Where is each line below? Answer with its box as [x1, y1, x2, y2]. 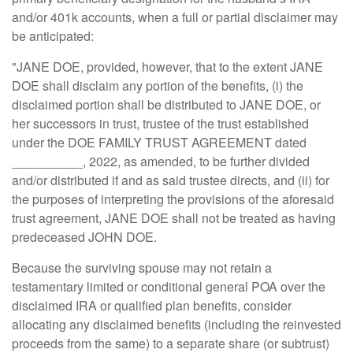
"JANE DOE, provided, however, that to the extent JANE [12, 58, 323, 76]
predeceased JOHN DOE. [12, 228, 157, 246]
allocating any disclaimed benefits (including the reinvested [12, 315, 341, 333]
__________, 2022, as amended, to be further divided [12, 152, 310, 170]
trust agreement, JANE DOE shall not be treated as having [12, 209, 336, 227]
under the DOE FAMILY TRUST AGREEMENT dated [12, 133, 307, 151]
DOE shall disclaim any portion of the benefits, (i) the [12, 76, 303, 95]
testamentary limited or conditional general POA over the [12, 277, 325, 295]
